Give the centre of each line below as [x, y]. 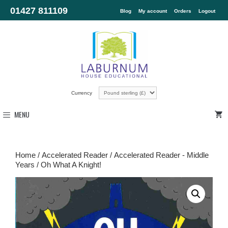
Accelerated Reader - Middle [161, 155]
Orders [183, 11]
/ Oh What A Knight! [68, 164]
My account [153, 11]
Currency [82, 93]
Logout [207, 11]
